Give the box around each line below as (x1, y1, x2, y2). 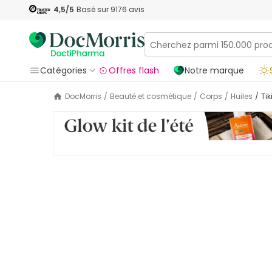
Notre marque (185, 64, 244, 76)
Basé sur (76, 4, 110, 15)
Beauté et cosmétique (115, 91, 191, 101)
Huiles (236, 91, 253, 101)
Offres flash (109, 64, 159, 76)
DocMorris (70, 91, 101, 101)
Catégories (40, 64, 87, 76)
